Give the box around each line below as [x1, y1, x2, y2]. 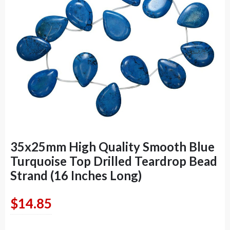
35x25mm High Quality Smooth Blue [10, 139, 215, 155]
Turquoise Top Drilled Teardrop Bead [10, 154, 217, 169]
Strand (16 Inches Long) [10, 168, 142, 183]
